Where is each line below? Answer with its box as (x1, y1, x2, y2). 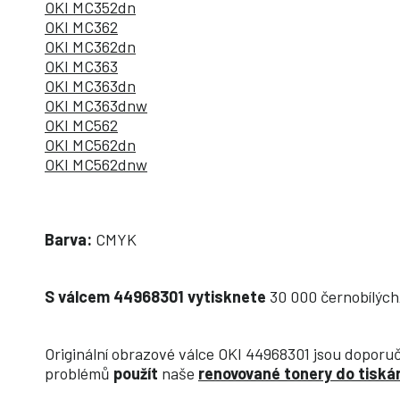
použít (113, 363, 162, 384)
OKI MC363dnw (45, 96, 147, 116)
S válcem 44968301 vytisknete (45, 287, 270, 307)
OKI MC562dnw (45, 154, 147, 175)
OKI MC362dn (45, 37, 136, 57)
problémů (45, 363, 113, 384)
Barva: (45, 229, 92, 250)
